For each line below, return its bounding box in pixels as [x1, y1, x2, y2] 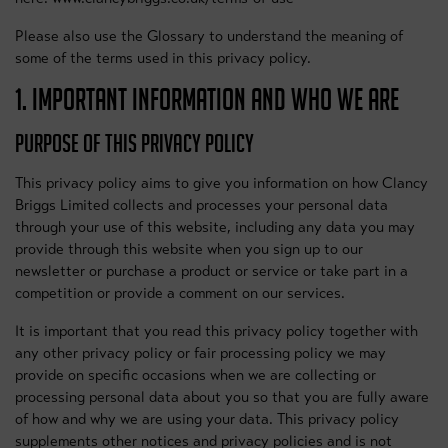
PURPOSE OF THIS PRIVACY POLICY [15, 130, 254, 157]
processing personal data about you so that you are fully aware [15, 388, 429, 406]
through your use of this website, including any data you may [15, 218, 415, 236]
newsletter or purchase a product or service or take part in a [15, 262, 408, 280]
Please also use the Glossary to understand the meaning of [15, 27, 403, 45]
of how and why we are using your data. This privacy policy [15, 410, 399, 428]
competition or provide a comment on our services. [15, 284, 345, 302]
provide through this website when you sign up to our [15, 240, 363, 258]
